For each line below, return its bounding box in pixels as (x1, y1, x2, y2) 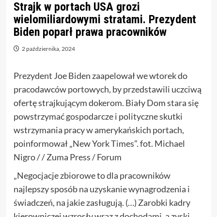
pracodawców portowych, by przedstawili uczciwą (13, 84, 201, 94)
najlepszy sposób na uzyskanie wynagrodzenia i (13, 184, 190, 194)
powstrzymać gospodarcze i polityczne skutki (13, 111, 183, 122)
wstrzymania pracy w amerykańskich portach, (13, 124, 184, 135)
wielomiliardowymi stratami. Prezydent (13, 13, 196, 26)
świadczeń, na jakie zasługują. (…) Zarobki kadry (13, 197, 190, 208)
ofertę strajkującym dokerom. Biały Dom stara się (13, 97, 199, 108)
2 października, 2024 (21, 45, 75, 52)
